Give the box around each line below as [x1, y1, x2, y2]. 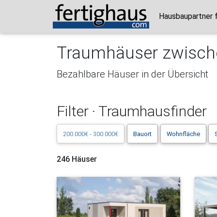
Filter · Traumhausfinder [57, 103, 207, 120]
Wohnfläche [166, 130, 200, 138]
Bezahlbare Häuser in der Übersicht [57, 68, 208, 80]
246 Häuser [57, 154, 97, 164]
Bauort [133, 130, 152, 138]
